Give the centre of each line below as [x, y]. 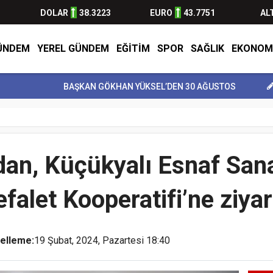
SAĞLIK [207, 48]
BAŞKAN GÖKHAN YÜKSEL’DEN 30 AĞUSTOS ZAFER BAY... [133, 87]
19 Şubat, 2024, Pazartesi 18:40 [102, 241]
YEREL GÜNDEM [73, 48]
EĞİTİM [133, 48]
